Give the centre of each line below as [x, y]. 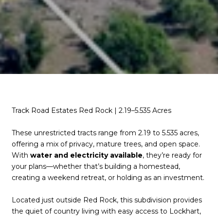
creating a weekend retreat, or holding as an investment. [108, 178]
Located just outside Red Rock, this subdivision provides [107, 200]
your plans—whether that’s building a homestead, [96, 166]
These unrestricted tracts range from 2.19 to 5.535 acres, [105, 133]
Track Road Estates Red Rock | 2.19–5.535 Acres [91, 110]
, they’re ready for [172, 155]
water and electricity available [86, 155]
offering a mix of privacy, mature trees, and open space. [106, 144]
